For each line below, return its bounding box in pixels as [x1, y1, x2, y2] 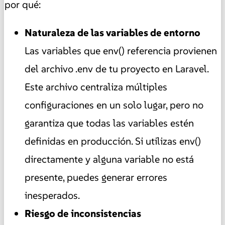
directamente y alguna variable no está [25, 153, 194, 166]
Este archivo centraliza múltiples [25, 80, 167, 94]
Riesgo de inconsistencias [25, 207, 141, 220]
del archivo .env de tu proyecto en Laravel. [25, 62, 208, 76]
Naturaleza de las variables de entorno [25, 26, 200, 40]
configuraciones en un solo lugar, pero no [25, 98, 203, 112]
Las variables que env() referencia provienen [25, 44, 217, 58]
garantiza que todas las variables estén [25, 117, 194, 130]
